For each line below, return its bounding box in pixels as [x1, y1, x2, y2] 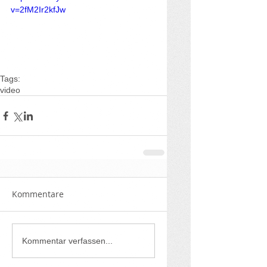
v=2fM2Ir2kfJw [11, 5, 66, 14]
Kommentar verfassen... [22, 235, 113, 246]
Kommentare [12, 188, 64, 200]
